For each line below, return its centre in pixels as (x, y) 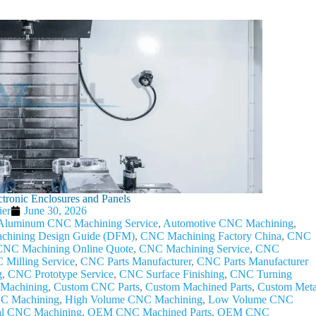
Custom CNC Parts (97, 287)
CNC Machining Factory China (211, 236)
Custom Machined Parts (199, 287)
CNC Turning (261, 274)
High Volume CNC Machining (134, 299)
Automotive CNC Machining (228, 223)
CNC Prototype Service (61, 274)
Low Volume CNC (251, 299)
